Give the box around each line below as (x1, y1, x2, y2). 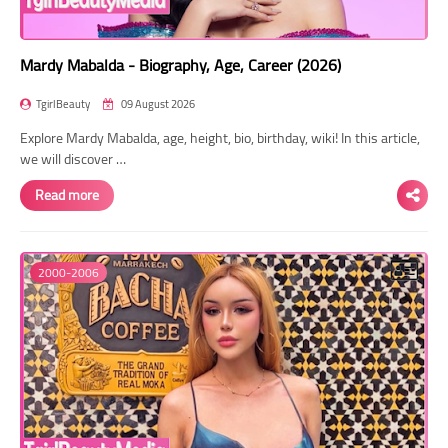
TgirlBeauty (36, 93, 90, 114)
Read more (35, 181, 99, 208)
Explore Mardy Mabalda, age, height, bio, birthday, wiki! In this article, (20, 124, 420, 151)
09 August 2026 (119, 93, 195, 114)
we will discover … (20, 145, 126, 172)
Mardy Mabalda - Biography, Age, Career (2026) (20, 49, 341, 80)
